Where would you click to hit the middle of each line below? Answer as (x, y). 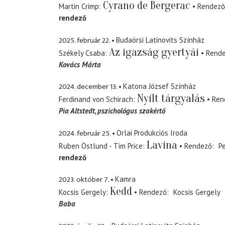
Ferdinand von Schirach (96, 99)
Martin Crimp (79, 7)
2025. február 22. (84, 40)
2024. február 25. (85, 133)
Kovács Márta (80, 64)
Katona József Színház (159, 86)
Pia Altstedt (77, 111)
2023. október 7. (84, 180)
